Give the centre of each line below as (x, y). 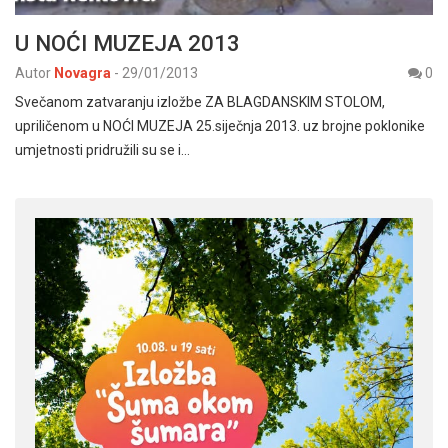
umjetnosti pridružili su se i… (102, 150)
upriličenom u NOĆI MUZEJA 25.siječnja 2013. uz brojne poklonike (220, 126)
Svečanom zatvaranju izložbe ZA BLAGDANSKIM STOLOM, (200, 102)
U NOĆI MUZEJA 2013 (127, 43)
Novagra (82, 73)
